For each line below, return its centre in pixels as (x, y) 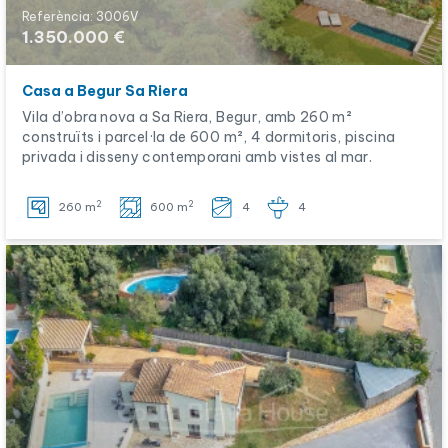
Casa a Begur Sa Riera (105, 91)
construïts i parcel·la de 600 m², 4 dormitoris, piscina (209, 137)
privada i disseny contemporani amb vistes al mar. (197, 157)
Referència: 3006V (80, 16)
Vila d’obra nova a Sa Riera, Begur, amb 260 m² (187, 117)
